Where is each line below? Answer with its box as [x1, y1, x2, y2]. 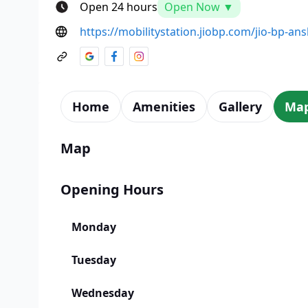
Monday [71, 219, 116, 234]
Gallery [219, 98, 262, 115]
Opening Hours [60, 179, 164, 199]
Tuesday [71, 252, 116, 267]
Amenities [133, 98, 195, 115]
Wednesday [71, 285, 134, 300]
